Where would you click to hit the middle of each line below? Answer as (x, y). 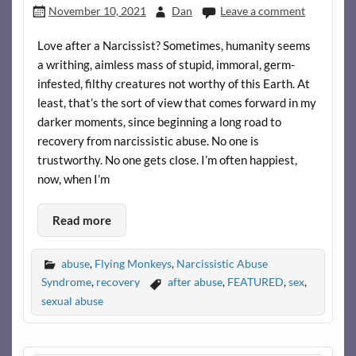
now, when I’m (73, 179)
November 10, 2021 (97, 11)
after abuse (195, 282)
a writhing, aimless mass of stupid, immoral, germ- (166, 65)
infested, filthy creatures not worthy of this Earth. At (173, 84)
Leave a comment (263, 11)
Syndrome (66, 282)
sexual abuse (72, 300)
